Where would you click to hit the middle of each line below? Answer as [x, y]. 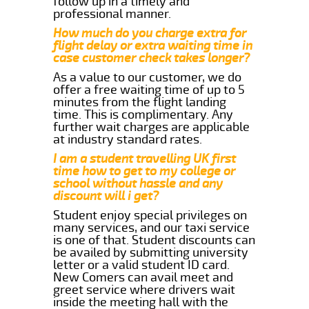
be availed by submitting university [151, 252]
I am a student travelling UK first [145, 158]
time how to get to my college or [144, 171]
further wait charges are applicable [152, 127]
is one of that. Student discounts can [154, 240]
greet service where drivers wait [144, 289]
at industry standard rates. [128, 139]
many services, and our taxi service [152, 227]
